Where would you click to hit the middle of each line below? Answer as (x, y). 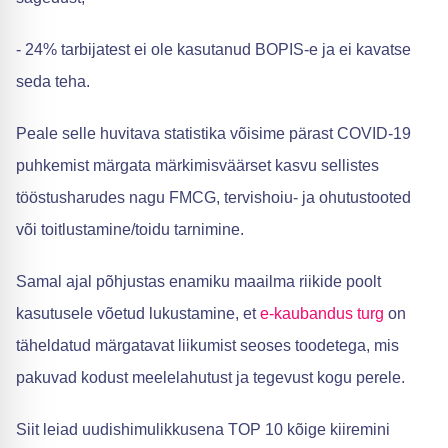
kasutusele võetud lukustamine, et (138, 313)
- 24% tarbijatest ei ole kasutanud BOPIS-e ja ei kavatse (213, 49)
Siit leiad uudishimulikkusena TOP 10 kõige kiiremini (203, 429)
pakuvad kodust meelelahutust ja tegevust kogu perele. (210, 377)
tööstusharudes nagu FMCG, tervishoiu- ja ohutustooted (213, 197)
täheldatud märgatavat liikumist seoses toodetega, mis (207, 345)
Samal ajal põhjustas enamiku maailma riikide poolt (198, 281)
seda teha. (53, 81)
